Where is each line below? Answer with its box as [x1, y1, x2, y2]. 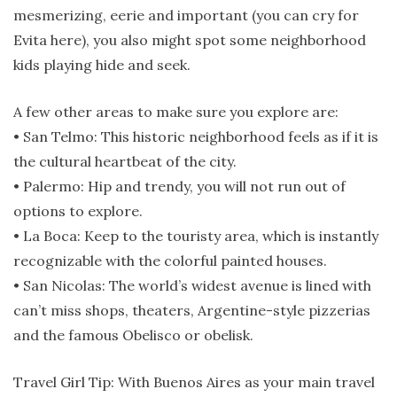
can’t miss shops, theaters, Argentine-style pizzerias [13, 300, 370, 319]
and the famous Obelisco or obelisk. [13, 325, 253, 344]
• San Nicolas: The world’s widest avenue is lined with [13, 276, 371, 294]
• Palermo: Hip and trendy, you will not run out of [13, 176, 346, 195]
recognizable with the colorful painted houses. [13, 251, 327, 269]
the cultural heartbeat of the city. [13, 152, 237, 170]
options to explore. [13, 201, 143, 220]
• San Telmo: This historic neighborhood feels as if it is [13, 127, 378, 145]
